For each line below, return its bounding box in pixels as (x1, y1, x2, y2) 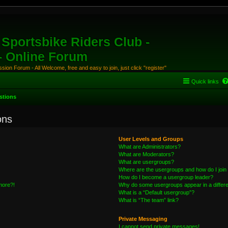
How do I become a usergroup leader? (118, 174, 213, 180)
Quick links (191, 78, 219, 84)
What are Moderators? (118, 151, 174, 157)
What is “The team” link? (118, 197, 179, 203)
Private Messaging (118, 216, 167, 222)
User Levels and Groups (118, 136, 183, 142)
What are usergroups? (118, 159, 174, 165)
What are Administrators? (118, 144, 181, 150)
